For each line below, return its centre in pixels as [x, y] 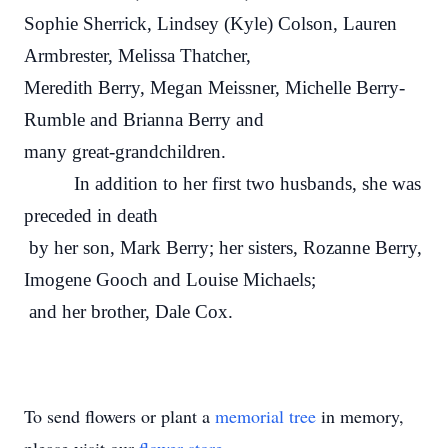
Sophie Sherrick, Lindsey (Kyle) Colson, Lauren [210, 23]
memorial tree [265, 416]
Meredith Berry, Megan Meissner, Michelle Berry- [214, 87]
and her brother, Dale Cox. [128, 311]
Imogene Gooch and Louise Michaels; [170, 279]
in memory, [360, 416]
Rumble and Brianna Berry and [144, 119]
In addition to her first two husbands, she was [222, 183]
